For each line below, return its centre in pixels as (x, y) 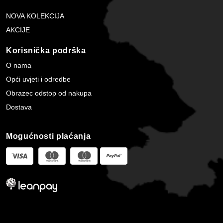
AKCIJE (18, 30)
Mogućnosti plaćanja (49, 136)
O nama (19, 65)
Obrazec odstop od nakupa (49, 93)
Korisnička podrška (46, 50)
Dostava (19, 107)
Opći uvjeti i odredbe (38, 79)
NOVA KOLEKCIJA (35, 16)
